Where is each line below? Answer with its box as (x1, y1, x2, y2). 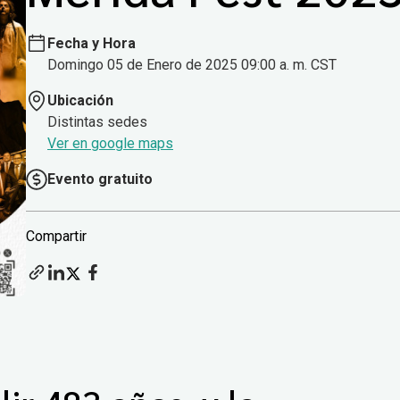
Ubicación (47, 92, 113, 110)
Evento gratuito (47, 171, 153, 188)
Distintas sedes (47, 113, 147, 131)
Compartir (26, 228, 87, 246)
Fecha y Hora (47, 35, 136, 53)
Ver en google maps (47, 135, 173, 153)
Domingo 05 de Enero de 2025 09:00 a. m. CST (47, 56, 337, 74)
